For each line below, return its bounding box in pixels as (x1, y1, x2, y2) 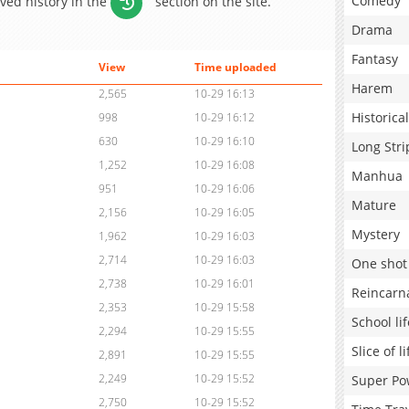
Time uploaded (194, 59, 277, 76)
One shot (351, 255, 407, 272)
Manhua (351, 167, 403, 184)
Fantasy (351, 50, 398, 68)
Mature (351, 196, 396, 214)
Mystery (351, 225, 400, 243)
